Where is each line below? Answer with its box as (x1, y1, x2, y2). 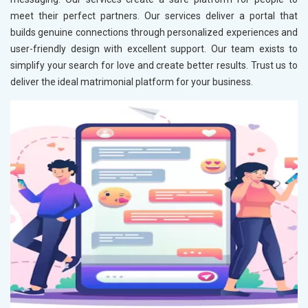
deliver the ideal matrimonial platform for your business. (10, 76, 253, 88)
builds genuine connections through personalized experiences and (10, 27, 298, 38)
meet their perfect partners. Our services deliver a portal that (10, 10, 298, 22)
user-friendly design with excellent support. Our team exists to (10, 43, 298, 55)
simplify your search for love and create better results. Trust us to (10, 60, 298, 71)
